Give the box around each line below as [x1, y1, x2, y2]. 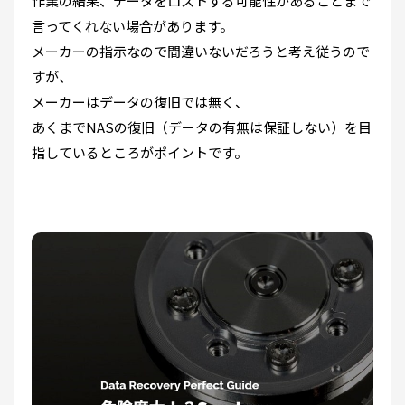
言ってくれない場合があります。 [32, 16, 233, 36]
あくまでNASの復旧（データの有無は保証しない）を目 [32, 118, 372, 137]
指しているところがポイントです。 [32, 143, 248, 163]
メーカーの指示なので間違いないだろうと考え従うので [32, 42, 370, 61]
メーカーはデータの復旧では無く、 [32, 92, 249, 112]
